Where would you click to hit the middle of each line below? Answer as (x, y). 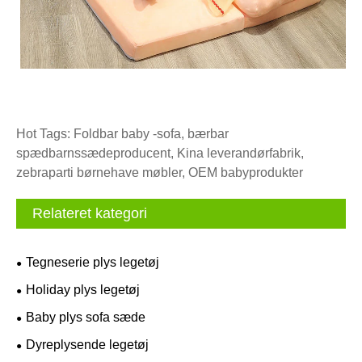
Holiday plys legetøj (83, 290)
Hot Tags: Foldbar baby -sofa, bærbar (122, 134)
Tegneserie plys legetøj (93, 263)
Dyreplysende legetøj (87, 345)
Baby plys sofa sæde (86, 318)
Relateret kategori (90, 214)
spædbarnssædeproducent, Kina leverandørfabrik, (160, 154)
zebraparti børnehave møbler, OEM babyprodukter (160, 173)
